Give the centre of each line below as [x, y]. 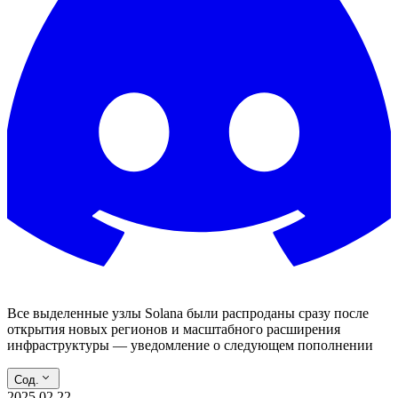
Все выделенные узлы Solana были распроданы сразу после [188, 313]
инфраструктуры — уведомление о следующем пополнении [190, 345]
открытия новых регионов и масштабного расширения [174, 329]
